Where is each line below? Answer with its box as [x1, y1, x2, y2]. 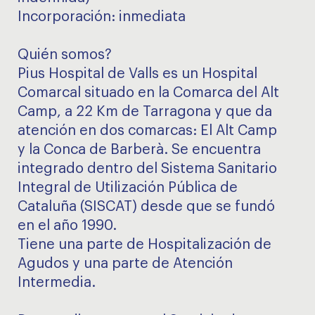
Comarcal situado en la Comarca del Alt [18, 86, 279, 100]
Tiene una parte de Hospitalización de [18, 238, 271, 252]
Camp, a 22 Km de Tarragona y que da [18, 105, 272, 119]
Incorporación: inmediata [18, 10, 186, 24]
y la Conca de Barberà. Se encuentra [18, 143, 261, 157]
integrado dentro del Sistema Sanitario [18, 162, 277, 176]
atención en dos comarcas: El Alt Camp [18, 124, 277, 138]
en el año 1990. [18, 219, 117, 233]
